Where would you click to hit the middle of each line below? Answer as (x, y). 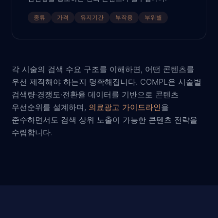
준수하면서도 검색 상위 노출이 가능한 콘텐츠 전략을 (105, 120)
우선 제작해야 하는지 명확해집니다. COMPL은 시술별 (107, 82)
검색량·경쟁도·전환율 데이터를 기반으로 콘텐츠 (95, 94)
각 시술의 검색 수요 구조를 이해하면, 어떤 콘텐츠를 (103, 69)
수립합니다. (32, 132)
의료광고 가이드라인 (125, 107)
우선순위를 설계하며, (49, 107)
